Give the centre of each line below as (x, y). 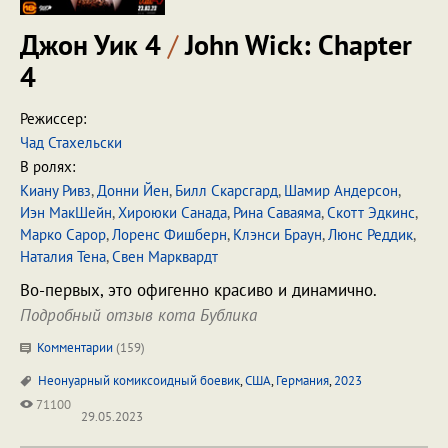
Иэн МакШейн (66, 212)
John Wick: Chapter (295, 44)
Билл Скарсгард (226, 190)
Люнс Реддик (370, 234)
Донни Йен (133, 190)
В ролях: (47, 166)
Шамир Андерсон (341, 190)
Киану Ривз (55, 190)
